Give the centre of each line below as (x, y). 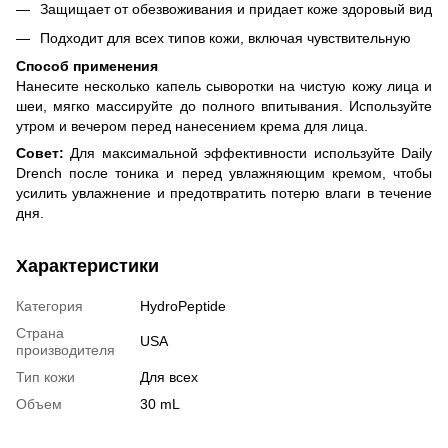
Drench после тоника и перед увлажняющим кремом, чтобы (224, 173)
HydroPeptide (183, 306)
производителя (65, 350)
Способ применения (87, 66)
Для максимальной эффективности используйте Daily (248, 153)
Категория (49, 306)
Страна (40, 333)
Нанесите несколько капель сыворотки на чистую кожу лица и (224, 86)
